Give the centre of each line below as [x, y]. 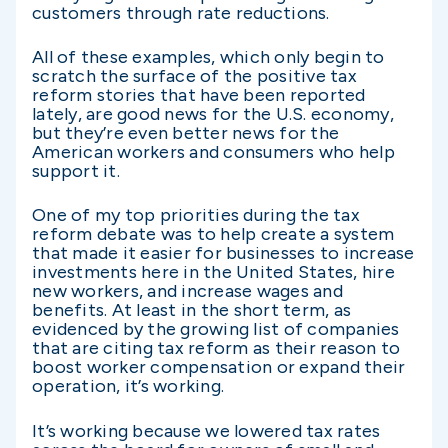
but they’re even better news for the [185, 133]
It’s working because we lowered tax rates [206, 430]
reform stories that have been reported [199, 95]
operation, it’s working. [128, 386]
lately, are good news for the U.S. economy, [213, 114]
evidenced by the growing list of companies [216, 329]
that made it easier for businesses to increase [223, 253]
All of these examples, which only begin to [208, 57]
